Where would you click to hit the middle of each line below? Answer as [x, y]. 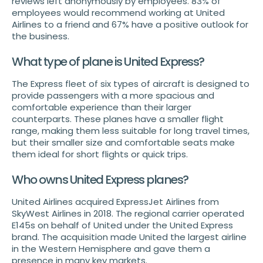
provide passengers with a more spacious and [113, 96]
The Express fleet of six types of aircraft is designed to [131, 84]
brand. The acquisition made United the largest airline [129, 237]
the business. [41, 36]
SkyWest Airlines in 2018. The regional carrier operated [128, 214]
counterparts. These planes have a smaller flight [118, 119]
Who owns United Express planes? [100, 180]
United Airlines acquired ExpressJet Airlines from [115, 202]
